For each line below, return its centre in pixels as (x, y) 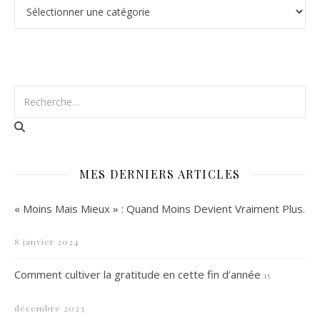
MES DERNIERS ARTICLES (160, 174)
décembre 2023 (50, 308)
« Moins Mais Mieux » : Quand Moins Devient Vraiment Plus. (160, 209)
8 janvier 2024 (47, 242)
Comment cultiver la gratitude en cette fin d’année (137, 275)
